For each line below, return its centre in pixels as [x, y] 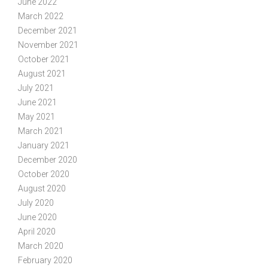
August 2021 [42, 73]
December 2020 [48, 159]
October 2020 [44, 174]
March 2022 [41, 16]
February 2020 [45, 260]
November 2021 [48, 45]
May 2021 [36, 116]
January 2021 [44, 145]
